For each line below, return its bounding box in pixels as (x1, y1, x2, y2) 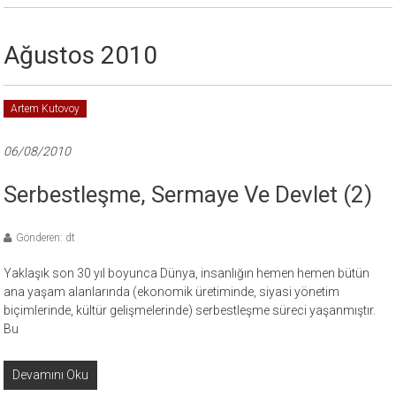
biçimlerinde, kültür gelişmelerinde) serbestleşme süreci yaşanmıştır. (4, 303, 377, 317)
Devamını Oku (12, 368, 89, 382)
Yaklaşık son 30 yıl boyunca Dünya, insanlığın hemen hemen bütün (4, 266, 370, 280)
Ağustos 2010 (4, 41, 158, 70)
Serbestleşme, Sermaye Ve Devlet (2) (4, 181, 373, 208)
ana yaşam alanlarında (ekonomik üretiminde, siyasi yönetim (4, 285, 340, 299)
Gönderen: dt (16, 232, 76, 244)
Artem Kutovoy (11, 103, 80, 115)
